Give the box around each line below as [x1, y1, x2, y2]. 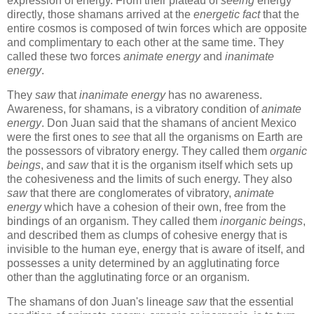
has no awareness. [165, 88, 262, 101]
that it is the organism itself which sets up [88, 158, 293, 171]
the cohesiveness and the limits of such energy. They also [7, 172, 292, 185]
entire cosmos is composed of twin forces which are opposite [7, 22, 307, 34]
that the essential [207, 296, 294, 308]
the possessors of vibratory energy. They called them [7, 144, 270, 157]
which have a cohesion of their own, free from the [41, 200, 286, 213]
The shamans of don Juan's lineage [7, 296, 186, 308]
